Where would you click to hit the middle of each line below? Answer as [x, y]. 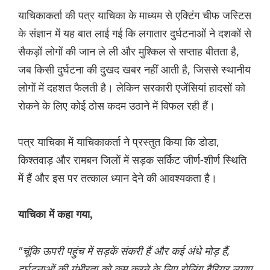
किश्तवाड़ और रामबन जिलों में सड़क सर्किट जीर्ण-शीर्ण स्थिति [132, 159]
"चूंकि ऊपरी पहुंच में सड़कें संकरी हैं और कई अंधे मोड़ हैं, [124, 250]
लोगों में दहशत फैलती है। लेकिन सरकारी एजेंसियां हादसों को [132, 87]
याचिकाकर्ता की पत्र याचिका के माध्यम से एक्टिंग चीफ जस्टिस [135, 15]
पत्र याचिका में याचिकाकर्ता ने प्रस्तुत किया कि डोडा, [119, 141]
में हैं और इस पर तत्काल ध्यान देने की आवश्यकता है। [118, 177]
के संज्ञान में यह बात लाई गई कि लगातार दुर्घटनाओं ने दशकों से [135, 33]
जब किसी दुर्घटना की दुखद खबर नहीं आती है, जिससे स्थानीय [134, 69]
